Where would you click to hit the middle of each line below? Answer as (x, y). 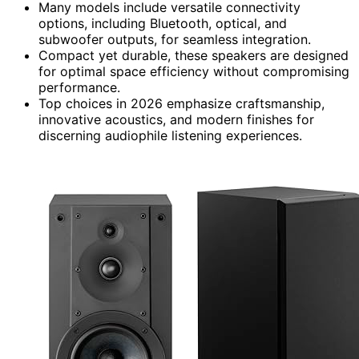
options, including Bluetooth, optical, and (163, 23)
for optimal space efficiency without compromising (194, 71)
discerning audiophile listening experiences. (170, 135)
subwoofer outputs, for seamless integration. (175, 39)
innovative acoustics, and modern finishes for (176, 119)
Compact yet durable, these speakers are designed (194, 55)
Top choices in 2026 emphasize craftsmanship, (182, 103)
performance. (79, 87)
